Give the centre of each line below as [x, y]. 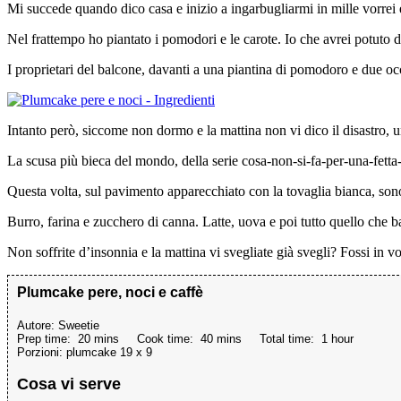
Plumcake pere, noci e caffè [110, 292]
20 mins [98, 338]
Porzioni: [42, 352]
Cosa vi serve [69, 384]
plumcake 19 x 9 [109, 352]
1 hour [337, 338]
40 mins [221, 338]
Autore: [38, 325]
